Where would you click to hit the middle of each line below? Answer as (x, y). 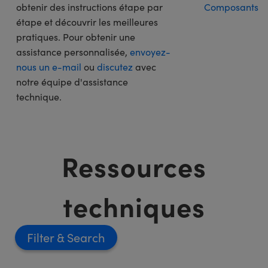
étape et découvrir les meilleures (87, 22)
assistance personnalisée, (73, 51)
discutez (115, 66)
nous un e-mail (49, 66)
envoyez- (150, 51)
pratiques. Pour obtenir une (76, 36)
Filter (42, 237)
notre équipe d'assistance (72, 81)
